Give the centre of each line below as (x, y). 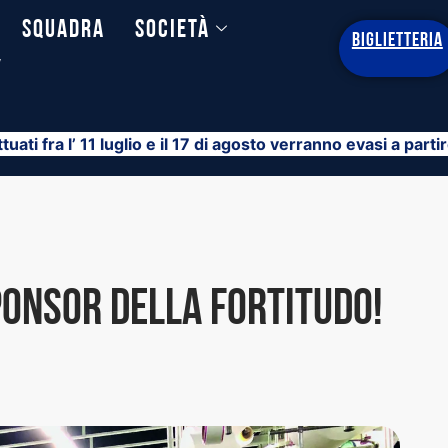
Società (173, 30)
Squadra (64, 30)
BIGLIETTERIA (397, 41)
